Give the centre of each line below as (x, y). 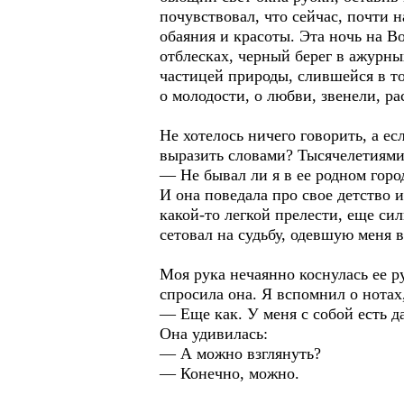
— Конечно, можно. (230, 373)
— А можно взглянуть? (240, 353)
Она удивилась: (214, 334)
